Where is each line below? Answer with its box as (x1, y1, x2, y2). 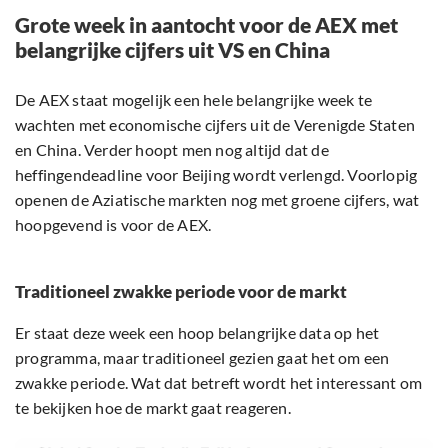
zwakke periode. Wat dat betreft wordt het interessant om (15, 373, 423, 393)
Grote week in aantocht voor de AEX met (15, 12, 398, 38)
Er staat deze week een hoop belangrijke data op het (15, 323, 380, 343)
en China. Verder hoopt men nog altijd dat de (15, 140, 329, 160)
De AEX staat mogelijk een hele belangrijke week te (15, 90, 373, 110)
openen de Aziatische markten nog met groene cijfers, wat (15, 190, 420, 210)
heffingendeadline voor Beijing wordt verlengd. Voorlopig (15, 165, 418, 185)
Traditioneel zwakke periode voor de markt (15, 281, 347, 303)
